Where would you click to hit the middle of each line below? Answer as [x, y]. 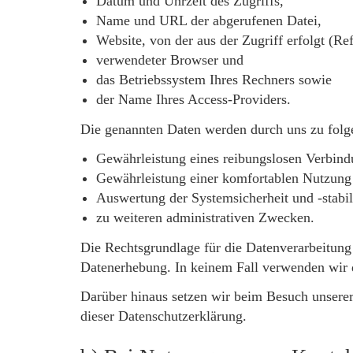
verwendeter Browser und [170, 60]
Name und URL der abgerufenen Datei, [209, 20]
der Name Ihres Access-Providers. [193, 99]
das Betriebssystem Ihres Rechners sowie [214, 80]
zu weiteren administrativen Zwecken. [205, 217]
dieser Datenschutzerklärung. [163, 316]
